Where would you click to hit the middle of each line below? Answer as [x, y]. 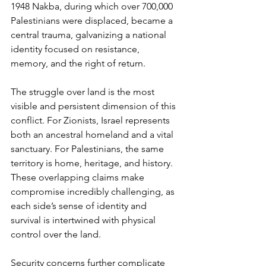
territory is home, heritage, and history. [93, 163]
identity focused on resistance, [76, 49]
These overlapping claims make [79, 178]
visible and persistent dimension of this [94, 106]
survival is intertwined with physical [84, 220]
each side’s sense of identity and [80, 206]
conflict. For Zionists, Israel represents [91, 121]
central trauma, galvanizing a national [90, 35]
